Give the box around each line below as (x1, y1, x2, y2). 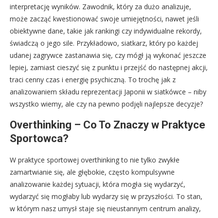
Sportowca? (10, 132, 69, 145)
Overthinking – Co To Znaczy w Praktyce (10, 118, 205, 131)
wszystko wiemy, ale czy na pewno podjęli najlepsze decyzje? (10, 99, 203, 109)
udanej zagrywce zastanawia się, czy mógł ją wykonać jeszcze (10, 50, 206, 60)
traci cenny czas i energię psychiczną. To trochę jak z (10, 74, 176, 84)
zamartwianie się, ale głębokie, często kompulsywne (10, 167, 175, 177)
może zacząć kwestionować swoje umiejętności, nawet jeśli (10, 14, 199, 23)
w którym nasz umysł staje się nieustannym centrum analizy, (10, 203, 201, 213)
